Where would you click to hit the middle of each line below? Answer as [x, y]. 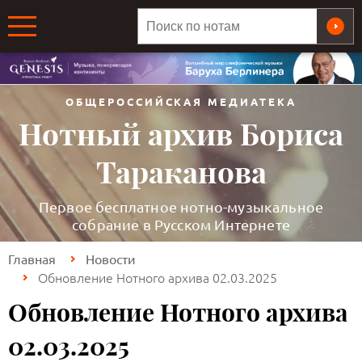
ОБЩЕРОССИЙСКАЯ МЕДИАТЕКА [181, 102]
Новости [111, 259]
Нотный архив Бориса [181, 135]
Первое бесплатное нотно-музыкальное [181, 207]
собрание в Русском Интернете [181, 225]
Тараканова [181, 173]
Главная [32, 259]
